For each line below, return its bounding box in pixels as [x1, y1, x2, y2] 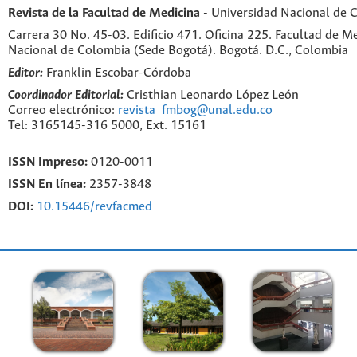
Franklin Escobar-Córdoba [46, 65, 191, 80]
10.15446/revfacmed [37, 199, 152, 214]
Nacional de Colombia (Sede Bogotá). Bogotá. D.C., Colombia [8, 44, 348, 58]
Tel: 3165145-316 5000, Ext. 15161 [8, 118, 206, 132]
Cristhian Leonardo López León [124, 88, 299, 102]
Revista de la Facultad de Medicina [8, 6, 203, 21]
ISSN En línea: [8, 178, 86, 192]
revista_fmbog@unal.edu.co [118, 103, 273, 117]
